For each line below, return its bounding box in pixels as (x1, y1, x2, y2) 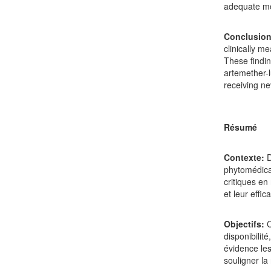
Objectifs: (224, 217, 265, 230)
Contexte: (224, 151, 265, 163)
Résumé (224, 120, 258, 133)
